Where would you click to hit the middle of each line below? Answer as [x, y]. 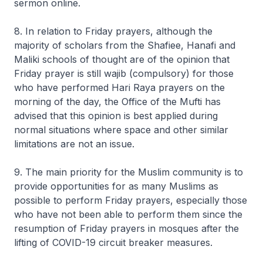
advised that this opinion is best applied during [116, 116]
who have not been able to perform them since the [128, 214]
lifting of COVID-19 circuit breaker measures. [113, 242]
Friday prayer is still [59, 73]
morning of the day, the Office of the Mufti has [117, 102]
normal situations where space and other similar [121, 130]
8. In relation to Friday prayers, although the [113, 31]
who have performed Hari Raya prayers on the [119, 87]
